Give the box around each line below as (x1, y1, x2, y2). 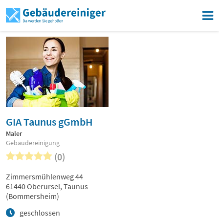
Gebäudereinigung (6, 138, 60, 147)
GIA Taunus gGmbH (6, 115, 93, 129)
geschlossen (20, 208, 60, 218)
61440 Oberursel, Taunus (6, 181, 88, 191)
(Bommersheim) (6, 191, 59, 201)
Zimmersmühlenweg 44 (6, 172, 83, 181)
